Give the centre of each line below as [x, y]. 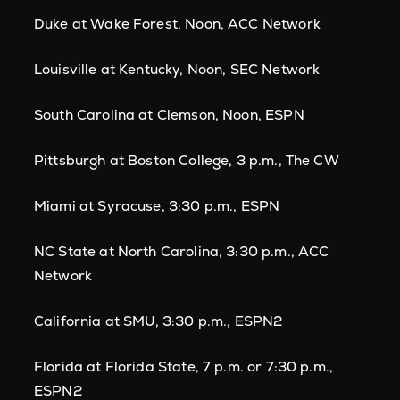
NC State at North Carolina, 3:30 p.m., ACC [182, 251]
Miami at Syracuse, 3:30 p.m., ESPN [157, 206]
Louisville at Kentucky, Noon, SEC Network [177, 69]
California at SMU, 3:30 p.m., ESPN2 [158, 321]
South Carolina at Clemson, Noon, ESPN [169, 115]
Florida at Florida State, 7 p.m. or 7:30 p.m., [184, 367]
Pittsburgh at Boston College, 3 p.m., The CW [187, 160]
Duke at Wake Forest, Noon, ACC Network [177, 24]
